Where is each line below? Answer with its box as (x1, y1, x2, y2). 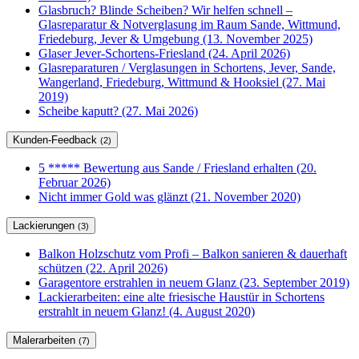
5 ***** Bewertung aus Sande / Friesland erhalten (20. (38, 161, 317, 175)
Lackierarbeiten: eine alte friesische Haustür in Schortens (38, 290, 325, 305)
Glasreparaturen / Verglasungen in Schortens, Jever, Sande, (38, 61, 336, 75)
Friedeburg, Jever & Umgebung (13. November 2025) (38, 32, 313, 46)
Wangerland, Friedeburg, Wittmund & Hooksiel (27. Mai (38, 75, 325, 90)
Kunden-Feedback (13, 134, 100, 147)
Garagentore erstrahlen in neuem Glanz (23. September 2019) (38, 276, 349, 290)
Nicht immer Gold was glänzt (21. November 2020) (38, 190, 301, 204)
